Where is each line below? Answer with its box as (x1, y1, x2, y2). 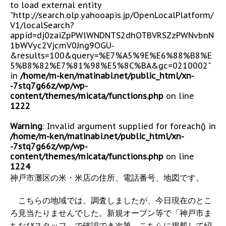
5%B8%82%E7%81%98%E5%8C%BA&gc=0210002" (10, 60, 210, 71)
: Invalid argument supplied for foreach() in (42, 121, 216, 131)
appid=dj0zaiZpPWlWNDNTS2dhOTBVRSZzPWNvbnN (10, 30, 214, 40)
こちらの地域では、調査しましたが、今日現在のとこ (10, 195, 212, 205)
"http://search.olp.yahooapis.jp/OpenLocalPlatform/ (10, 10, 213, 20)
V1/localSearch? (10, 20, 74, 30)
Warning (10, 121, 42, 131)
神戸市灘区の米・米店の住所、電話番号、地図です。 (10, 172, 204, 183)
